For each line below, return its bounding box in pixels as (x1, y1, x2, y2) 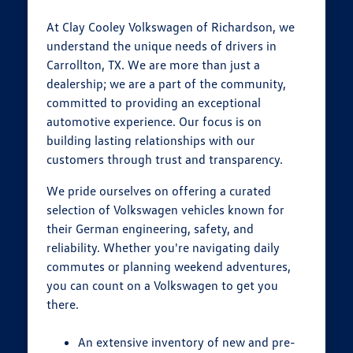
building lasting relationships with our (46, 132, 256, 149)
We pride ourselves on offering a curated (46, 183, 272, 199)
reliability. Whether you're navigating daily (46, 240, 281, 256)
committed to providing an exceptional (46, 95, 262, 111)
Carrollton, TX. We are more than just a (46, 57, 261, 73)
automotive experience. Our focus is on (46, 113, 262, 130)
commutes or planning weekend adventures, (46, 258, 292, 275)
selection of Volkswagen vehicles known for (46, 202, 285, 218)
